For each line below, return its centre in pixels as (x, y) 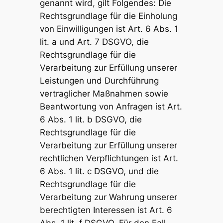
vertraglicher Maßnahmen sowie (104, 93)
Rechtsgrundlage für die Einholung (108, 16)
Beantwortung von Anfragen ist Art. (111, 106)
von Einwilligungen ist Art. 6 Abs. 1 (109, 29)
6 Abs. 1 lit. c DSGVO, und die (99, 171)
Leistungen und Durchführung (99, 80)
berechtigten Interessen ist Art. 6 (106, 210)
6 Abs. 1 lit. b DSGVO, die (91, 119)
